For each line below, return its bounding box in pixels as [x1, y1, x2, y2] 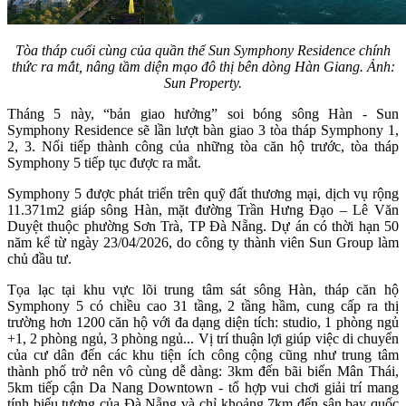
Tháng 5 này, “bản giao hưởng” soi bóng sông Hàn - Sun [7, 106, 399, 122]
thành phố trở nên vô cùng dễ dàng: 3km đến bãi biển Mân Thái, [7, 363, 399, 380]
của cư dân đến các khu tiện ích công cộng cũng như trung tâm [7, 347, 399, 363]
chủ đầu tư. [7, 251, 72, 267]
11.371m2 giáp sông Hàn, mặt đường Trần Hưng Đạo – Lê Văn [7, 202, 399, 218]
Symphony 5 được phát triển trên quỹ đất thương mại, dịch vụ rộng [7, 186, 399, 202]
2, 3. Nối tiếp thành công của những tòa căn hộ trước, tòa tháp [7, 139, 399, 155]
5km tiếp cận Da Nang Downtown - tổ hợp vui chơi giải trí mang [7, 380, 399, 396]
